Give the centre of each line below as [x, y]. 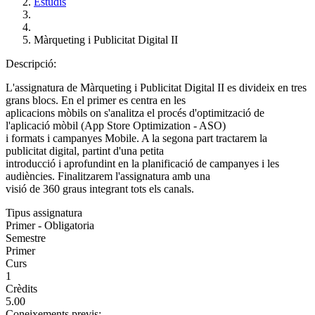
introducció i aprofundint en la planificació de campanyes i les [142, 163]
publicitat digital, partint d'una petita [85, 151]
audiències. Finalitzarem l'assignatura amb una [108, 176]
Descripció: [32, 64]
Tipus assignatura [44, 213]
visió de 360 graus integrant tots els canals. [100, 189]
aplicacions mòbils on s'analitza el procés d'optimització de [135, 113]
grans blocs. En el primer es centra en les [96, 100]
